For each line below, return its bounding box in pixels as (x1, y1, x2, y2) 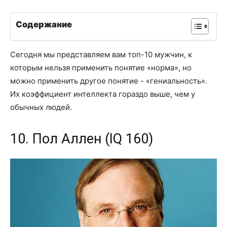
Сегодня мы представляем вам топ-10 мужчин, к (10, 49, 192, 59)
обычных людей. (10, 102, 72, 112)
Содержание (16, 19, 72, 30)
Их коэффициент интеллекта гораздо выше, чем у (10, 89, 195, 99)
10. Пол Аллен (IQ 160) (10, 130, 153, 147)
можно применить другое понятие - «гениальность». (10, 75, 207, 86)
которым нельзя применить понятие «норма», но (10, 62, 192, 72)
